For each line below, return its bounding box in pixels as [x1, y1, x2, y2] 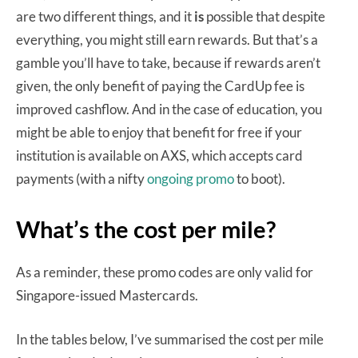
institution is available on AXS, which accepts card [16, 146, 303, 164]
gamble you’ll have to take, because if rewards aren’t [16, 54, 320, 71]
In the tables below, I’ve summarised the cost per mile [16, 330, 324, 348]
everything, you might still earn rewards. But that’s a [16, 30, 318, 48]
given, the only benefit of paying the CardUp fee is [16, 77, 304, 94]
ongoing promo [147, 169, 234, 187]
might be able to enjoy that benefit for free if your [16, 123, 302, 141]
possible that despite [206, 7, 325, 25]
